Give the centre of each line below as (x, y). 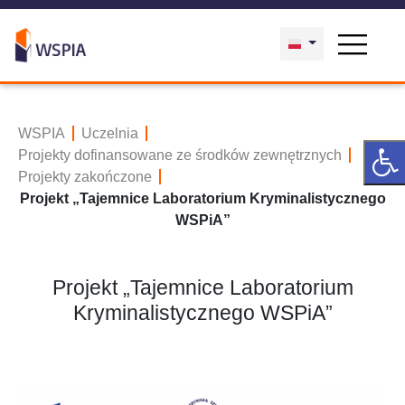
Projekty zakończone (85, 177)
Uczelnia (110, 133)
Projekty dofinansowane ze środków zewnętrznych (180, 155)
